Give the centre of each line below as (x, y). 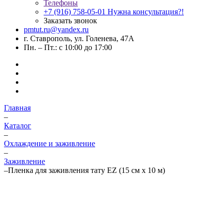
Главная (17, 108)
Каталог (18, 126)
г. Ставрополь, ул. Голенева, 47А (79, 38)
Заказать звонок (70, 21)
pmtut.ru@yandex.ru (56, 29)
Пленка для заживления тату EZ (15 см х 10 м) (86, 170)
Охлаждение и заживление (50, 143)
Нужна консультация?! (146, 12)
